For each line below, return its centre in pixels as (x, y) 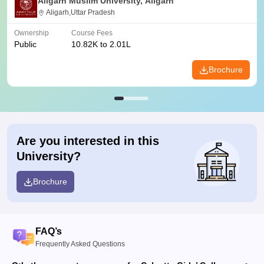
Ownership (32, 33)
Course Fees (92, 33)
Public (25, 44)
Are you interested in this (88, 141)
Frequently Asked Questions (80, 244)
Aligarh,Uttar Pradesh (80, 12)
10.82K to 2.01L (101, 44)
